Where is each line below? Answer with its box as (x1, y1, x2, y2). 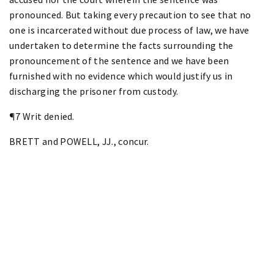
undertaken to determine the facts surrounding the (9, 39, 234, 51)
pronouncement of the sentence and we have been (9, 54, 229, 67)
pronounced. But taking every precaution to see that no (9, 8, 251, 21)
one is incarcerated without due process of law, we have (9, 23, 250, 36)
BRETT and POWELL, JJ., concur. (9, 135, 149, 147)
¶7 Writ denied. (9, 109, 75, 122)
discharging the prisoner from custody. (9, 84, 179, 97)
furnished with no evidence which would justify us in (9, 69, 233, 82)
